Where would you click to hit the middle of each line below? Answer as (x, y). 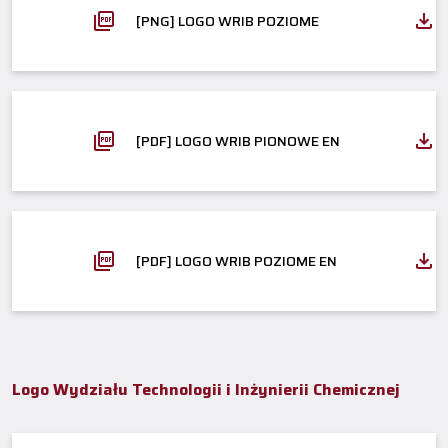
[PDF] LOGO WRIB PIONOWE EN (238, 140)
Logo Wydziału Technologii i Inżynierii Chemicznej (206, 389)
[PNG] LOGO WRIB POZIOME (227, 20)
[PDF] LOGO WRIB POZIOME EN (236, 260)
